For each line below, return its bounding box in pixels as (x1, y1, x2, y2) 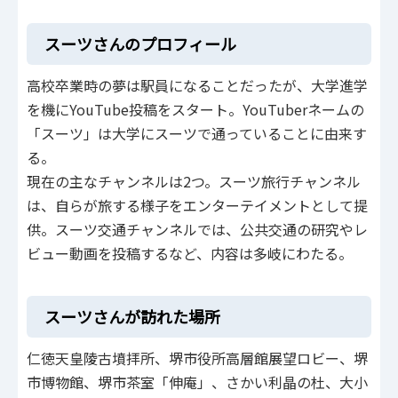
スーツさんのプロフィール (44, 32, 236, 56)
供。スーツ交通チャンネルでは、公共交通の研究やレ (27, 219, 368, 241)
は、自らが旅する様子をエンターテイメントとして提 (27, 195, 368, 217)
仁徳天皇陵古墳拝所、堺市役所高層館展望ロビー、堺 (27, 346, 368, 369)
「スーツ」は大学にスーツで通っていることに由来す (27, 123, 367, 145)
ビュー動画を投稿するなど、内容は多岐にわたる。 (27, 243, 353, 265)
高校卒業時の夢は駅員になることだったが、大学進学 (27, 75, 368, 97)
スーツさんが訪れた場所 (44, 304, 220, 328)
